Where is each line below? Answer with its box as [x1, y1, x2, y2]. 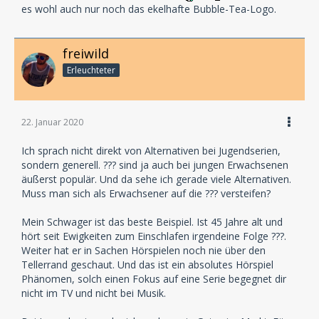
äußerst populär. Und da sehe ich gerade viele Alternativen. [21, 172, 291, 186]
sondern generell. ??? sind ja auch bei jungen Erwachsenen [21, 158, 288, 172]
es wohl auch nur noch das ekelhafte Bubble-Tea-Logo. [21, 2, 276, 16]
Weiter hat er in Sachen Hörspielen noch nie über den [21, 244, 266, 257]
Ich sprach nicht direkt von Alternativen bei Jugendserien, [21, 144, 281, 157]
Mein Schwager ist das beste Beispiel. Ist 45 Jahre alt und [21, 215, 283, 229]
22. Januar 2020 [21, 116, 83, 128]
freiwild [63, 45, 109, 63]
